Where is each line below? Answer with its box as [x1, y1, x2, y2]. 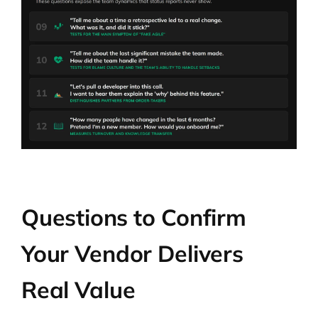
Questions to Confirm [21, 202, 246, 231]
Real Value [21, 275, 136, 304]
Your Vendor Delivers [21, 238, 243, 268]
